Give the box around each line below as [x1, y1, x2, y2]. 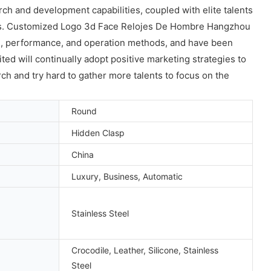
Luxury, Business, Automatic [71, 171, 183, 181]
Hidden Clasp [71, 127, 125, 138]
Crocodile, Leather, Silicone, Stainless [71, 244, 218, 255]
